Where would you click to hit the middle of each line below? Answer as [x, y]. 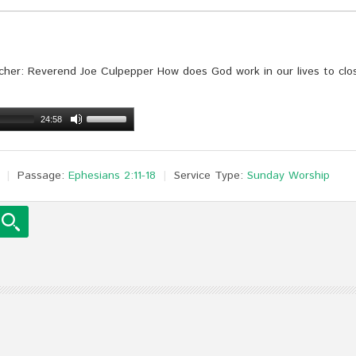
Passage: [41, 176]
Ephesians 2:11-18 [112, 176]
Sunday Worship [288, 176]
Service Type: [209, 176]
